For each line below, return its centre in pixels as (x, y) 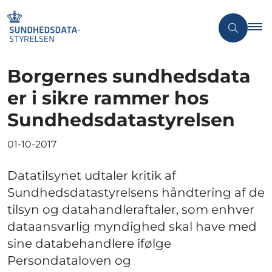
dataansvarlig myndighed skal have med (132, 226)
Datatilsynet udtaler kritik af (92, 175)
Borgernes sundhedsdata (129, 76)
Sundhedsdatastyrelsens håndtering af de (136, 192)
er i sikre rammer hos (108, 98)
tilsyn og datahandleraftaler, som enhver (131, 209)
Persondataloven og (69, 260)
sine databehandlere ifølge (89, 243)
